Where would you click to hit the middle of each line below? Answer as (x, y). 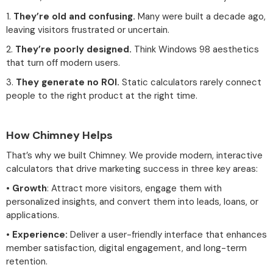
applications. (33, 215)
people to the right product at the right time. (102, 95)
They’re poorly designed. (73, 49)
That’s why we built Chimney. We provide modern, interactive (134, 155)
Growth (30, 188)
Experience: (40, 234)
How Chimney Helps (59, 135)
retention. (27, 261)
